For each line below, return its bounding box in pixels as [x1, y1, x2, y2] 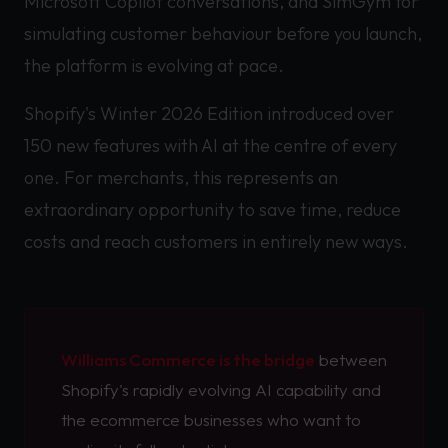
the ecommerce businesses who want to [61, 409, 361, 430]
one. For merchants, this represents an [24, 166, 338, 189]
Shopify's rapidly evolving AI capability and [61, 379, 381, 400]
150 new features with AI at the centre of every [24, 134, 397, 157]
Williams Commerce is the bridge [61, 349, 315, 370]
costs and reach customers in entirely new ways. [24, 230, 408, 253]
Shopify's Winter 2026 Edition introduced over [24, 102, 394, 125]
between [315, 349, 387, 370]
